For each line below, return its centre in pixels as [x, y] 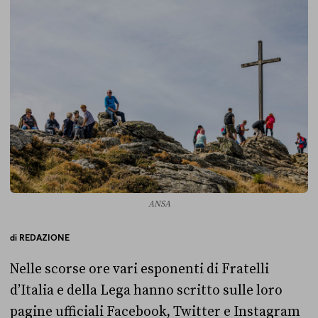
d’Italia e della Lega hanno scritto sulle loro [146, 290]
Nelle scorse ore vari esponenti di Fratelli [139, 269]
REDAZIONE [44, 237]
